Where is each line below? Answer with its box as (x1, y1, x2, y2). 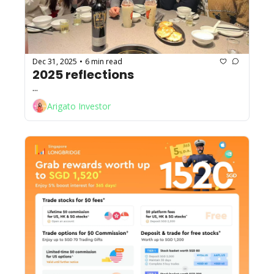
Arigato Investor (47, 100, 111, 112)
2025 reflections (32, 66, 134, 84)
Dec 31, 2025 (32, 56, 77, 67)
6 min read (85, 56, 122, 67)
